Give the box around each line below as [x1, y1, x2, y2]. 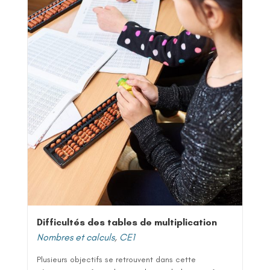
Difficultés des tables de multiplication [37, 216, 217, 228]
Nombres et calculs [37, 231, 115, 243]
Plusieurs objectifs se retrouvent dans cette [37, 254, 196, 265]
